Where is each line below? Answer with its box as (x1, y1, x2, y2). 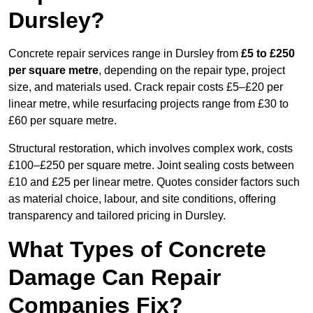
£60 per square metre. (8, 115, 117, 127)
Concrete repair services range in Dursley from (8, 48, 241, 60)
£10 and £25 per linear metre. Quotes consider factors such (8, 176, 300, 189)
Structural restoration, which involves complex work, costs (8, 143, 293, 155)
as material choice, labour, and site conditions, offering (8, 193, 276, 205)
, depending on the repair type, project (99, 64, 285, 77)
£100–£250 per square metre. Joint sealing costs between (8, 159, 294, 172)
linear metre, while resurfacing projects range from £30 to (8, 98, 289, 110)
